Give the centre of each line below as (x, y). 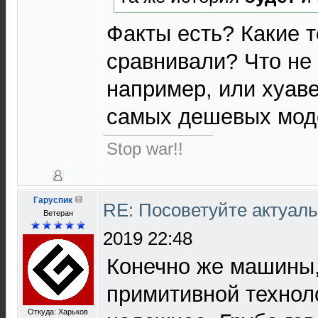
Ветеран (58, 213)
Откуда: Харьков (58, 312)
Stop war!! (145, 148)
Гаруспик (53, 200)
